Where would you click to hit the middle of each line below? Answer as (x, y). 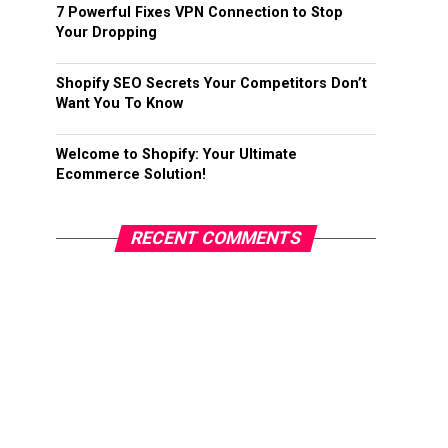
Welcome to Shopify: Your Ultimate (176, 154)
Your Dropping (106, 32)
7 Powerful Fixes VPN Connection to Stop (199, 12)
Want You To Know (119, 103)
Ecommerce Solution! (131, 174)
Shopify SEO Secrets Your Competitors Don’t (211, 83)
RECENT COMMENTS (216, 238)
